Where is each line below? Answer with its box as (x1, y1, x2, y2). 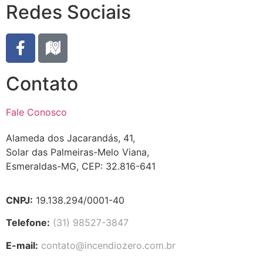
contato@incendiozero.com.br (38, 239, 176, 251)
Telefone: (6, 217, 50, 229)
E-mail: (6, 239, 38, 251)
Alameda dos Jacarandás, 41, (6, 131, 135, 144)
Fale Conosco (6, 106, 67, 118)
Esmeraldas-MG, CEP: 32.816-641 (6, 160, 156, 172)
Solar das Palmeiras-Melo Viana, (6, 146, 149, 158)
